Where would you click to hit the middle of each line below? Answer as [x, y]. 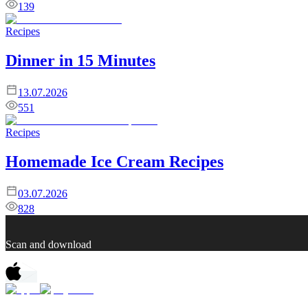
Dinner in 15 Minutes [80, 60]
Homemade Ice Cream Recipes [114, 161]
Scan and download [48, 244]
